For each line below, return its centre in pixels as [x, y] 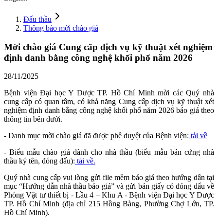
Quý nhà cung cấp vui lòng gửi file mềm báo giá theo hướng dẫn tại [109, 178]
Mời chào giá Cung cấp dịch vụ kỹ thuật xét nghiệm [108, 47]
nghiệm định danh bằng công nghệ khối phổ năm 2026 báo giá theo [109, 110]
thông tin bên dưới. [33, 119]
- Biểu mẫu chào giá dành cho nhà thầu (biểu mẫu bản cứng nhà [109, 152]
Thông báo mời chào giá [61, 28]
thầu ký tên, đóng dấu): [39, 161]
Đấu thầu [37, 19]
